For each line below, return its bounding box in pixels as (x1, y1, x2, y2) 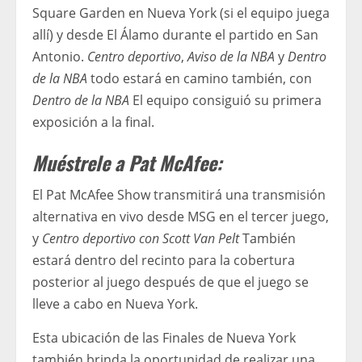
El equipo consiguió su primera (133, 90, 322, 109)
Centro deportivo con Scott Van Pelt (42, 229, 242, 247)
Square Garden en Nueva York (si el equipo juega (32, 3, 330, 22)
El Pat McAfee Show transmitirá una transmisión (32, 185, 326, 204)
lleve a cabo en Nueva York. (32, 294, 198, 313)
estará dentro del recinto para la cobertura (32, 250, 295, 269)
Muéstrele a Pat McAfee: (32, 147, 222, 177)
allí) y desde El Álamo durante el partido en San (32, 25, 318, 44)
